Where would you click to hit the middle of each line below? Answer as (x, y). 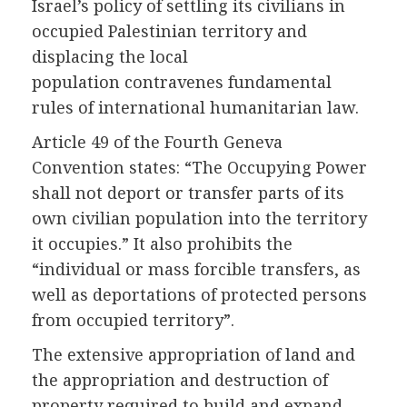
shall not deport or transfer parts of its (188, 193)
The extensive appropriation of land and (194, 355)
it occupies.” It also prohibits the (162, 244)
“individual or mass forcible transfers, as (196, 269)
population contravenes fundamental (182, 82)
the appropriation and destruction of (180, 380)
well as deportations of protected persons (199, 295)
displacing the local (110, 57)
